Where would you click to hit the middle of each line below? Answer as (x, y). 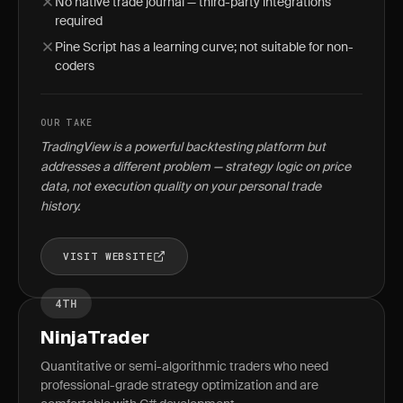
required (79, 21)
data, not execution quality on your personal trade (181, 186)
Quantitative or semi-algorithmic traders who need (184, 366)
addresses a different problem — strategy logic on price (196, 166)
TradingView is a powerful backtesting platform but (183, 147)
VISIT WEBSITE (108, 256)
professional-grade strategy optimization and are (179, 385)
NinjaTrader (95, 339)
